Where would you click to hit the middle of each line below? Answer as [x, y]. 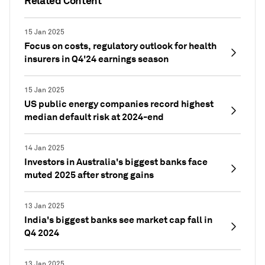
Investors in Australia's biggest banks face [116, 161]
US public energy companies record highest [119, 104]
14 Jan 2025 [44, 148]
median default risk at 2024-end [94, 117]
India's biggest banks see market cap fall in [118, 219]
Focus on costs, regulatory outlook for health [120, 46]
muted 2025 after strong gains [89, 174]
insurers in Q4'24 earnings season [96, 59]
